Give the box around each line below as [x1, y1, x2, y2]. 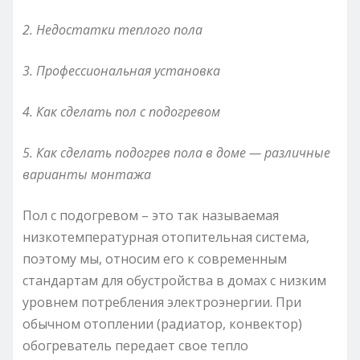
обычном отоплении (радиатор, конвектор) [22, 314, 302, 333]
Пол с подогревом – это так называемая [22, 206, 279, 224]
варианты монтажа [22, 165, 151, 183]
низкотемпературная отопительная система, [22, 227, 309, 246]
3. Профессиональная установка [22, 61, 220, 80]
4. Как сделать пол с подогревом [22, 102, 220, 121]
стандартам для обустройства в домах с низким [22, 271, 326, 289]
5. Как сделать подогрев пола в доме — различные [22, 143, 330, 162]
